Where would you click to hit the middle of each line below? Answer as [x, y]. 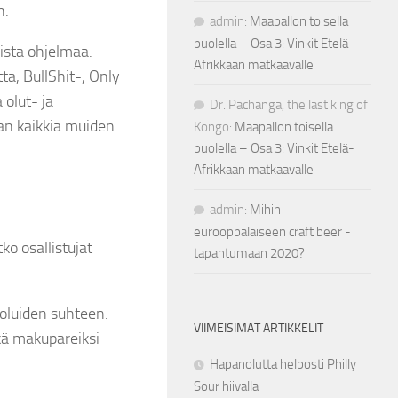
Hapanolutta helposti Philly [283, 364]
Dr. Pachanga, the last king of [289, 105]
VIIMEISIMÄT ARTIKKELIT [259, 328]
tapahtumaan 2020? [249, 253]
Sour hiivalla [226, 386]
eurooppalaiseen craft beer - [272, 232]
